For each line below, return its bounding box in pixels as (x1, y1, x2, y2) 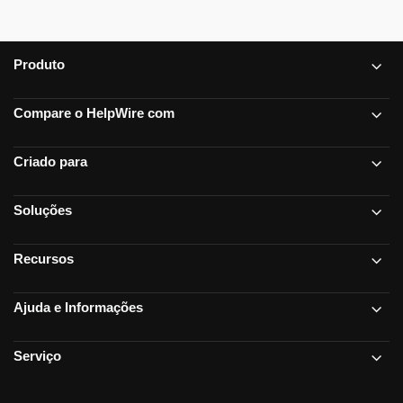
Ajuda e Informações (13, 300, 143, 316)
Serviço (13, 348, 61, 364)
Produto (13, 57, 65, 73)
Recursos (13, 251, 74, 267)
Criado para (13, 154, 87, 170)
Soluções (13, 202, 72, 219)
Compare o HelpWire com (13, 105, 175, 121)
